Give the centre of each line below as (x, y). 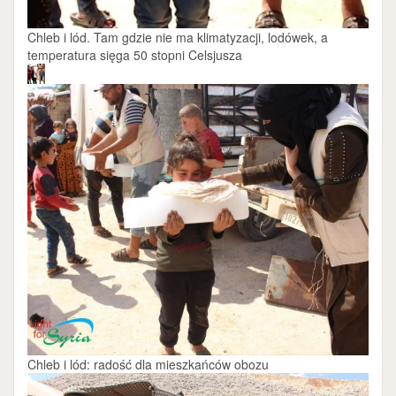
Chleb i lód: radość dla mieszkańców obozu (148, 365)
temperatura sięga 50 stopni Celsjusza (135, 54)
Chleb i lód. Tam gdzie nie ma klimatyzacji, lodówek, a (178, 37)
